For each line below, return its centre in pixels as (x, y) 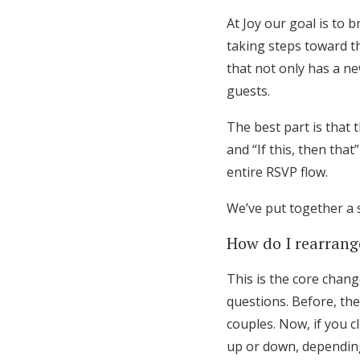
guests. (248, 90)
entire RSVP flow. (277, 172)
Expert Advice (72, 84)
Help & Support (107, 229)
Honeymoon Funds (125, 29)
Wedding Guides (112, 127)
